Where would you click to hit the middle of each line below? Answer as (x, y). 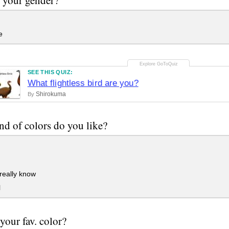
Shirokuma (51, 94)
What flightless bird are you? (83, 83)
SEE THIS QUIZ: (50, 72)
